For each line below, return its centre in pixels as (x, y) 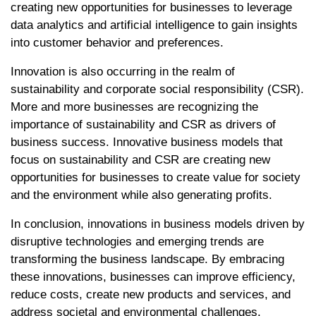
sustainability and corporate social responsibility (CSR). (157, 89)
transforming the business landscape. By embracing (147, 259)
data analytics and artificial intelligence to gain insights (154, 25)
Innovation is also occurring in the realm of (123, 71)
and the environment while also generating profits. (141, 195)
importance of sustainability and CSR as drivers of (143, 124)
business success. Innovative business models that (147, 142)
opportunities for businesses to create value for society (156, 177)
